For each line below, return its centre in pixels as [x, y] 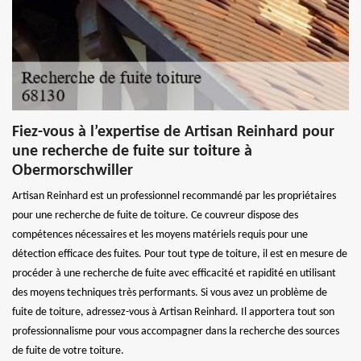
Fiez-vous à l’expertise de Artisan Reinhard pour [173, 132]
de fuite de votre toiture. [68, 351]
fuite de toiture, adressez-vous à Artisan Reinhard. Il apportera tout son [173, 312]
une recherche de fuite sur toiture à [132, 151]
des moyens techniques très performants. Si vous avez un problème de [170, 293]
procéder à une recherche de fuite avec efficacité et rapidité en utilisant [174, 273]
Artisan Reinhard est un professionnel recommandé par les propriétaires [174, 196]
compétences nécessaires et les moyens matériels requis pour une [160, 234]
